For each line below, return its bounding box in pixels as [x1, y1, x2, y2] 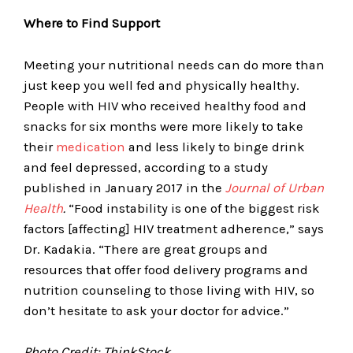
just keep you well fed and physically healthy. [24, 77, 299, 93]
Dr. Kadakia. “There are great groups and [24, 241, 268, 257]
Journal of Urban [225, 180, 324, 195]
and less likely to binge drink [125, 139, 305, 154]
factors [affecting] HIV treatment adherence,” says [24, 221, 324, 236]
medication [56, 139, 125, 154]
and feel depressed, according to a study [24, 159, 268, 175]
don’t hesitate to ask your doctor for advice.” [24, 303, 289, 318]
